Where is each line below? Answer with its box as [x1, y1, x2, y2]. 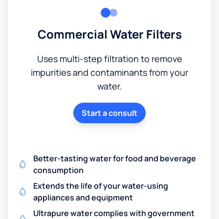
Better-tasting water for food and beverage [33, 153, 196, 164]
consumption [33, 164, 84, 175]
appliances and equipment [33, 192, 133, 203]
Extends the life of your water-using [33, 180, 168, 191]
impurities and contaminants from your [31, 66, 188, 78]
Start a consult [82, 107, 137, 118]
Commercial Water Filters [37, 25, 182, 42]
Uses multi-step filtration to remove [37, 52, 182, 65]
